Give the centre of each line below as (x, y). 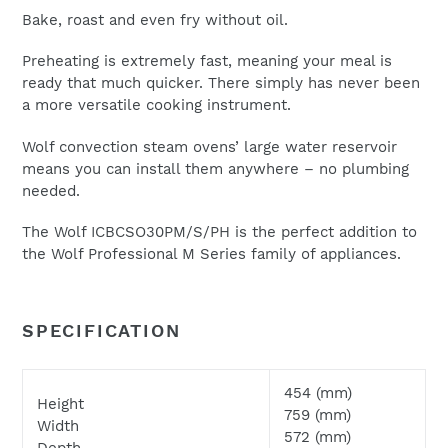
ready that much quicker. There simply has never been (221, 83)
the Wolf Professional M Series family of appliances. (211, 254)
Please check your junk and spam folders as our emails (224, 157)
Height (60, 403)
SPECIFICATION (101, 331)
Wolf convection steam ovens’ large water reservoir (209, 146)
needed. (51, 190)
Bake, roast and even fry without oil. (155, 20)
